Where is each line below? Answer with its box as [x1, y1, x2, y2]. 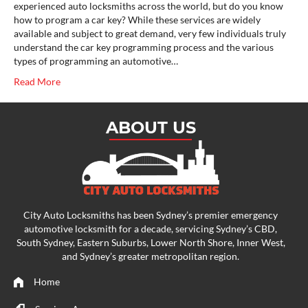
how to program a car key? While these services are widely [14, 14, 261, 26]
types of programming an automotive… [14, 55, 178, 67]
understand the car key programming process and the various [14, 41, 274, 54]
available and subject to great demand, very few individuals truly [14, 27, 286, 40]
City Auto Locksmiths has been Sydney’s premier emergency [23, 208, 278, 221]
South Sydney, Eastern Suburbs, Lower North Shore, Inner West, [16, 236, 285, 248]
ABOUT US [105, 118, 196, 138]
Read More [14, 76, 60, 88]
